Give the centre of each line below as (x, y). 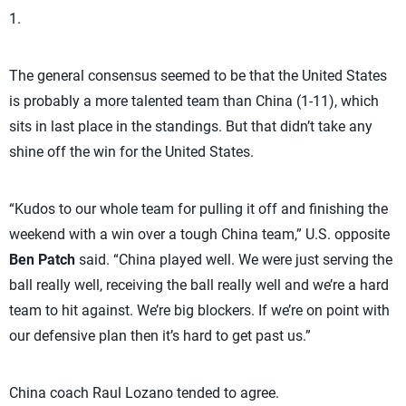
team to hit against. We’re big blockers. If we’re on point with (199, 310)
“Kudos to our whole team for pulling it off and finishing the (198, 209)
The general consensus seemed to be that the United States (198, 76)
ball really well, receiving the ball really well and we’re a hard (199, 285)
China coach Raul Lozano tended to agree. (144, 393)
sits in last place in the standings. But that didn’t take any (191, 126)
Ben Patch (42, 260)
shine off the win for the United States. (131, 152)
